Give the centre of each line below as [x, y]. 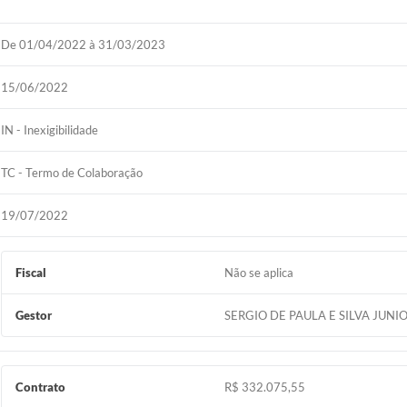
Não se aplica [258, 273]
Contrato [41, 387]
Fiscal [31, 273]
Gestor [34, 315]
